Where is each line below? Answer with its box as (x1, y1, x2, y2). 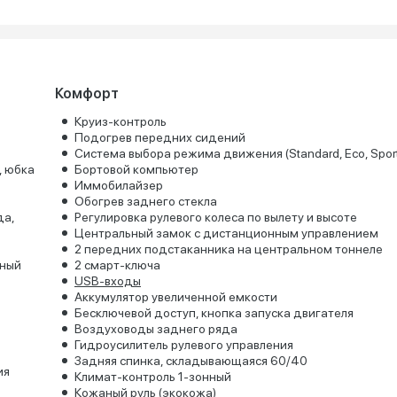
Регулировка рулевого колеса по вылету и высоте (74, 210, 357, 224)
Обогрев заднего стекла (74, 194, 217, 208)
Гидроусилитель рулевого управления (74, 338, 293, 352)
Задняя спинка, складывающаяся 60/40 (74, 354, 307, 368)
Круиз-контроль (74, 114, 167, 128)
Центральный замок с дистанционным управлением (74, 226, 378, 240)
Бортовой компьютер (74, 162, 198, 176)
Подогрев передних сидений (74, 130, 245, 144)
